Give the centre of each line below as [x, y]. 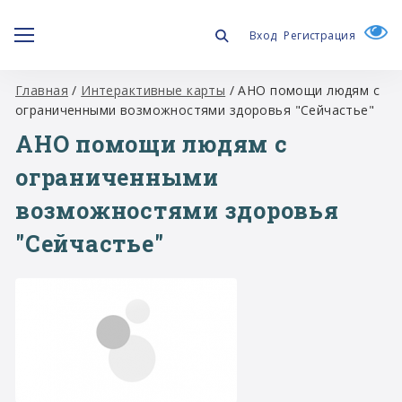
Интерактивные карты [153, 90]
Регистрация [319, 35]
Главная [42, 90]
